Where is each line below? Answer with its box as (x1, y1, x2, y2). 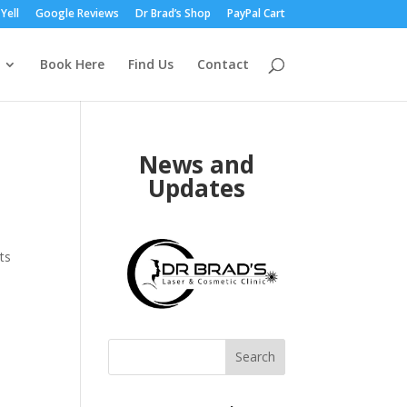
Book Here (39, 55, 104, 73)
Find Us (127, 55, 174, 73)
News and (138, 148, 254, 181)
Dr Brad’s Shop (134, 5, 211, 21)
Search (234, 348, 275, 366)
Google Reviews (35, 5, 119, 21)
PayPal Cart (226, 5, 285, 21)
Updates (147, 172, 245, 204)
